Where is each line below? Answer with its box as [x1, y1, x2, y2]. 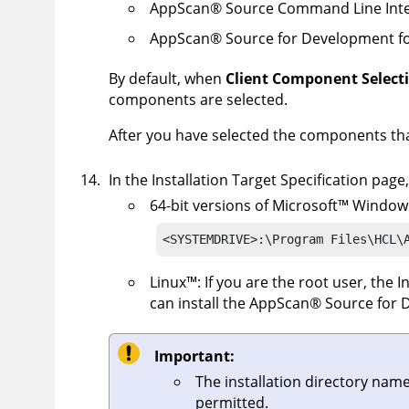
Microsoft [272, 195, 338, 216]
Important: [154, 346, 235, 367]
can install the [150, 293, 249, 314]
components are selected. [109, 89, 288, 110]
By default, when [109, 68, 225, 89]
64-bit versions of [150, 195, 272, 216]
